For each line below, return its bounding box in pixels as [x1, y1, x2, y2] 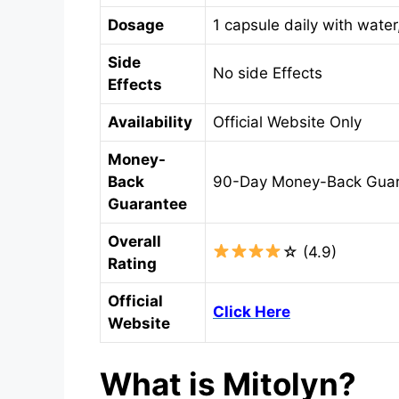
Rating [108, 254, 157, 273]
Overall [108, 232, 161, 250]
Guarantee [108, 194, 187, 213]
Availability [108, 112, 192, 131]
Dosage [108, 15, 164, 34]
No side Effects [213, 63, 322, 82]
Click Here [213, 302, 290, 321]
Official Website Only [213, 112, 362, 131]
